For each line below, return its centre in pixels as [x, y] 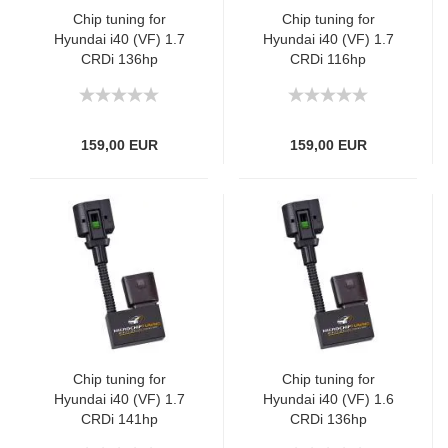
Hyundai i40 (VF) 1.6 [328, 399]
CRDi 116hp [328, 59]
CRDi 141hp [119, 419]
